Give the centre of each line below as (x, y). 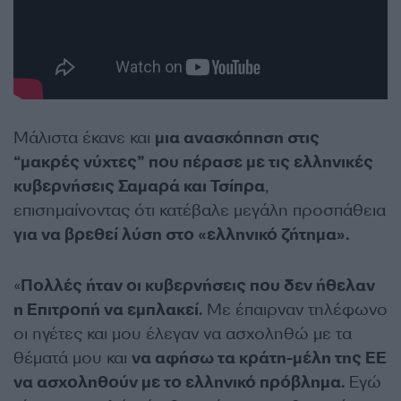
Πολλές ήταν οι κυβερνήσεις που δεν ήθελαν (198, 286)
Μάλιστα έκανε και (84, 138)
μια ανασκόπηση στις (237, 138)
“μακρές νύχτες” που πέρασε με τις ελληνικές (193, 162)
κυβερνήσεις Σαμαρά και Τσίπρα (139, 187)
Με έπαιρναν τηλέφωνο (295, 310)
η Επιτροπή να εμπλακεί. (108, 310)
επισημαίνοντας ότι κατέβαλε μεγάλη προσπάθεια (200, 211)
